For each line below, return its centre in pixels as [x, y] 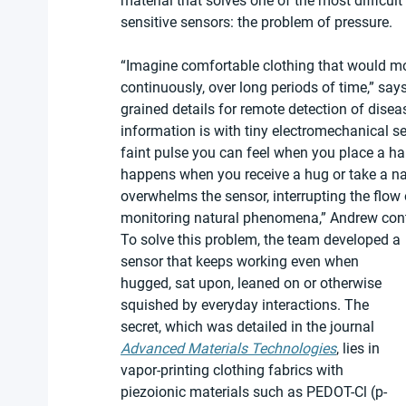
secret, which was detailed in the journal [249, 327]
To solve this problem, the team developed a [262, 240]
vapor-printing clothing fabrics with [234, 371]
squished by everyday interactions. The [246, 305]
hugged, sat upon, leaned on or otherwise [253, 284]
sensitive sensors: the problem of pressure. [256, 23]
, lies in [360, 349]
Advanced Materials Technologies [228, 349]
